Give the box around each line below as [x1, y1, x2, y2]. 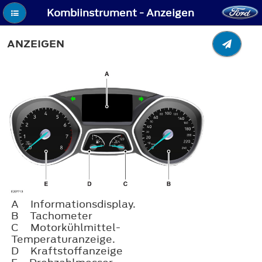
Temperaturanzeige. [11, 232, 115, 247]
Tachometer [30, 209, 92, 223]
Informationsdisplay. [30, 197, 136, 212]
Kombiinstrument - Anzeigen [47, 6, 195, 20]
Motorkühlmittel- [30, 220, 120, 235]
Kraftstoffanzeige [30, 244, 123, 258]
